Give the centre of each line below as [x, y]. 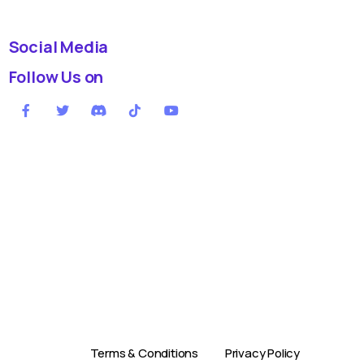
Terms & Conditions [144, 353]
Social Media [58, 47]
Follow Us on [56, 77]
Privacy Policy [262, 353]
